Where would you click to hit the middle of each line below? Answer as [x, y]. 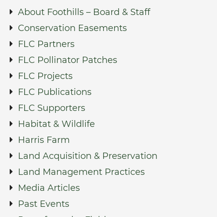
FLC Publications [55, 92]
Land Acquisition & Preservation [88, 156]
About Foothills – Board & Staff [84, 12]
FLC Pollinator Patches [68, 60]
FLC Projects [45, 76]
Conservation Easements [72, 28]
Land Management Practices [81, 172]
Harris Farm [44, 140]
